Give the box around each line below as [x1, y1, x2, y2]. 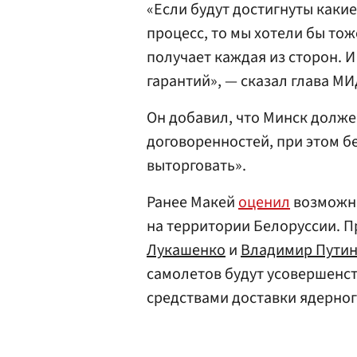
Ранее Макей [147, 191, 238, 214]
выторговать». [147, 155, 246, 178]
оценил [238, 191, 290, 214]
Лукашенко [147, 239, 226, 262]
